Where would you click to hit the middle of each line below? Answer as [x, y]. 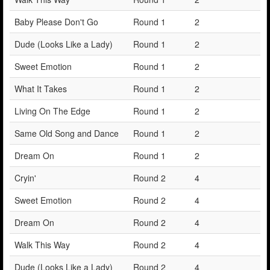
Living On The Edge [52, 111]
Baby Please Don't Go [56, 21]
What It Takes [41, 88]
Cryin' [25, 177]
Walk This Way [42, 244]
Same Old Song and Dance [67, 133]
